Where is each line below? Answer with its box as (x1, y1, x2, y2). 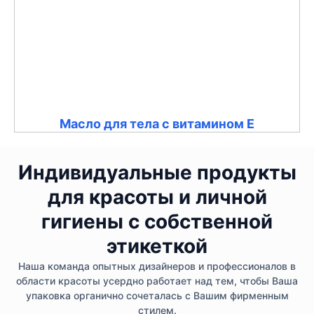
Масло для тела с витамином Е (60, 116, 254, 131)
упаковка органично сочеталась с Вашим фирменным (25, 289, 289, 301)
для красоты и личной (47, 184, 267, 209)
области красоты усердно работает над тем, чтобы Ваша (16, 274, 298, 287)
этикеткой (107, 233, 207, 258)
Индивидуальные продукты (18, 160, 296, 184)
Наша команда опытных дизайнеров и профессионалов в (18, 259, 296, 272)
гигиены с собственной (41, 209, 273, 233)
